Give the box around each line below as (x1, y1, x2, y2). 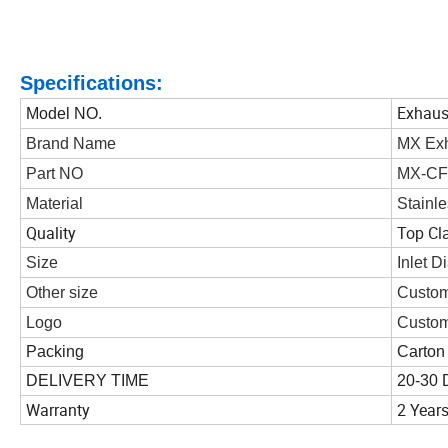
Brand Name (26, 134, 116, 152)
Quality (26, 221, 76, 244)
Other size (26, 283, 98, 301)
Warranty (26, 398, 90, 421)
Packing (26, 342, 84, 360)
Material (26, 194, 83, 212)
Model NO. (26, 104, 102, 122)
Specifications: (20, 71, 163, 94)
